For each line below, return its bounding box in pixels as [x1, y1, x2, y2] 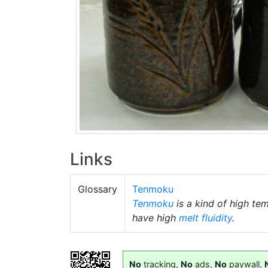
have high [132, 211, 179, 224]
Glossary [78, 182, 117, 195]
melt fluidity [179, 211, 232, 224]
